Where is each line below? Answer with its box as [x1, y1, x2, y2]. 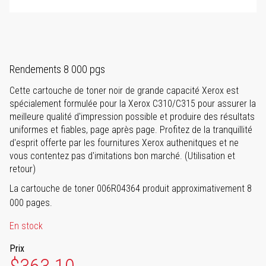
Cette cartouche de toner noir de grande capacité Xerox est [9, 85, 239, 97]
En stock [9, 220, 43, 232]
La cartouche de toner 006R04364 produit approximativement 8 [9, 183, 252, 195]
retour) [9, 163, 36, 175]
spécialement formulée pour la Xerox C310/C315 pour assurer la [9, 98, 256, 110]
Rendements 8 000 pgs [9, 63, 105, 76]
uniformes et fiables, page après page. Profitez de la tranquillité [9, 124, 252, 136]
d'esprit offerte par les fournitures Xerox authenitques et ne [9, 137, 239, 149]
